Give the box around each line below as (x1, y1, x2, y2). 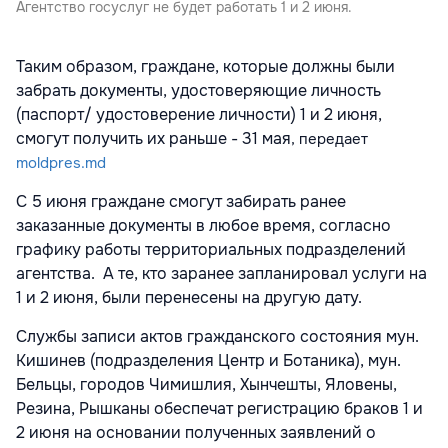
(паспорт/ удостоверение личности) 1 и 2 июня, (16, 103, 382, 125)
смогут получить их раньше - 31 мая (16, 127, 291, 149)
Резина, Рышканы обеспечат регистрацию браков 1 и (16, 397, 423, 419)
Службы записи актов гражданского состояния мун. (16, 325, 419, 347)
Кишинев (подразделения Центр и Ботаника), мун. (16, 349, 401, 371)
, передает (291, 128, 368, 149)
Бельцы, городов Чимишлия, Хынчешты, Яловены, (16, 373, 397, 395)
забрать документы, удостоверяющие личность (16, 79, 381, 101)
